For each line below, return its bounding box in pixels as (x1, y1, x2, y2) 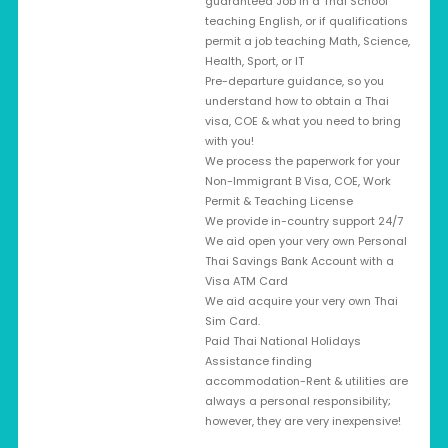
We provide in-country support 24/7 (204, 213, 403, 229)
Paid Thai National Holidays (204, 333, 361, 349)
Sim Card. (204, 313, 260, 329)
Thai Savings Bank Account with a (204, 253, 394, 269)
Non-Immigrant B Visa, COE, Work (204, 173, 391, 189)
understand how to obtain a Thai (204, 93, 389, 109)
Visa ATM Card (204, 273, 288, 289)
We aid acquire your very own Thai (204, 293, 398, 309)
